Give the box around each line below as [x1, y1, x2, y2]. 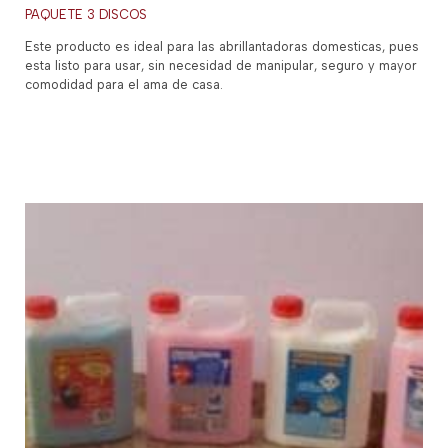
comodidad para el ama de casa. [25, 77, 224, 93]
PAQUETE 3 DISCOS [25, 7, 148, 23]
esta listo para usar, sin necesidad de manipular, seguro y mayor [25, 58, 418, 74]
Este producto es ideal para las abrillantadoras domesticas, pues [25, 39, 420, 55]
